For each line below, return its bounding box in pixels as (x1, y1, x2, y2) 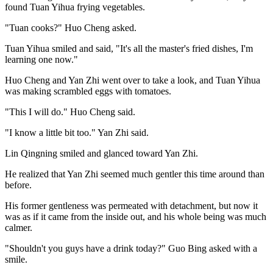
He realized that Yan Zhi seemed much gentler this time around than (5, 168, 264, 179)
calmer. (5, 222, 32, 233)
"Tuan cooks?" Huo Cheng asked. (5, 22, 136, 33)
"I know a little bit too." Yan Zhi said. (5, 127, 149, 138)
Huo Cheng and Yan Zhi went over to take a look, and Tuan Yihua (5, 74, 260, 85)
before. (5, 179, 32, 190)
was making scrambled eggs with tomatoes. (5, 85, 171, 96)
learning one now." (5, 54, 78, 65)
